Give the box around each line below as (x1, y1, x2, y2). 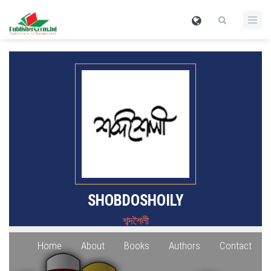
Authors (169, 240, 200, 252)
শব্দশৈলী (122, 214, 149, 227)
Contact (220, 240, 252, 252)
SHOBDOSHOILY (88, 192, 183, 209)
